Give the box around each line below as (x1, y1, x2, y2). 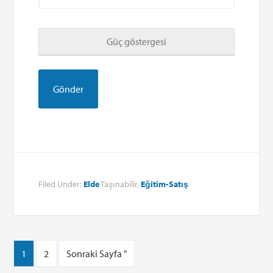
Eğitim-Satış (141, 178, 189, 190)
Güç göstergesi (106, 35, 166, 48)
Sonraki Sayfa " (66, 247, 127, 260)
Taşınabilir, (99, 178, 141, 190)
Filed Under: (38, 178, 84, 190)
